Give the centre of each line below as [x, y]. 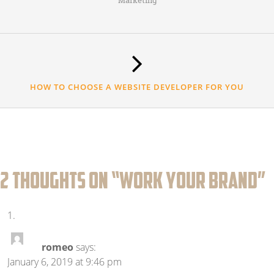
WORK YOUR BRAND [188, 180]
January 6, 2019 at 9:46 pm [65, 262]
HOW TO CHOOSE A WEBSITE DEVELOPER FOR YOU [137, 87]
